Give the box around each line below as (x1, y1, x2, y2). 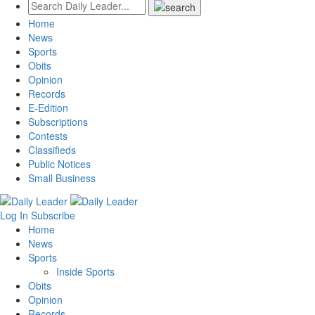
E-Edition (28, 101, 68, 115)
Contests (28, 129, 67, 143)
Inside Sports (56, 264, 115, 278)
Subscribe (31, 207, 75, 222)
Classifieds (28, 143, 76, 157)
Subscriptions (28, 115, 88, 129)
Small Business (28, 171, 96, 186)
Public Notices (28, 157, 91, 172)
